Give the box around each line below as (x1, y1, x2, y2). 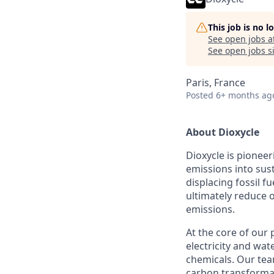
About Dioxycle (186, 125, 259, 139)
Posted (186, 89, 213, 101)
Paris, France (186, 76, 245, 89)
